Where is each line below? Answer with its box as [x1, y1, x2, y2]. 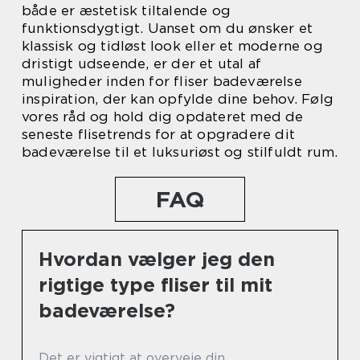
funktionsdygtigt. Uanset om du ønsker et [22, 20, 313, 37]
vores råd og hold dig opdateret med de [22, 108, 304, 125]
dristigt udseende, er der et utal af [22, 55, 262, 72]
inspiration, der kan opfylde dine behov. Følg [22, 91, 334, 108]
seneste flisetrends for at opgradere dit [22, 126, 296, 143]
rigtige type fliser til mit [39, 273, 272, 297]
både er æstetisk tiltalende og [22, 2, 231, 19]
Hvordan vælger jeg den [39, 247, 275, 272]
